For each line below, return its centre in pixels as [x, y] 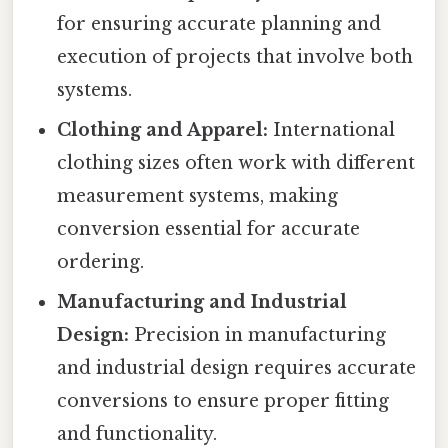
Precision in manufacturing [258, 334]
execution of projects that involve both [235, 56]
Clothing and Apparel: [163, 129]
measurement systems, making [198, 195]
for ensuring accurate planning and [219, 23]
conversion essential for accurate [209, 228]
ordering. [101, 261]
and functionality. [137, 433]
